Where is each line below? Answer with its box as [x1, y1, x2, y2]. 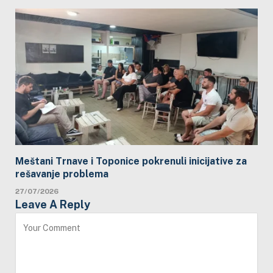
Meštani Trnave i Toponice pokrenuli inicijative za [15, 155, 247, 167]
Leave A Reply [15, 197, 90, 211]
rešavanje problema [15, 168, 108, 180]
